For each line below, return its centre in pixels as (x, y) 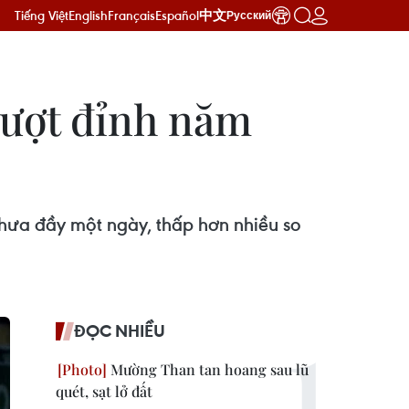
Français (131, 15)
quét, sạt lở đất (104, 391)
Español (177, 15)
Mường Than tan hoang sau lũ (208, 369)
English (88, 15)
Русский (249, 16)
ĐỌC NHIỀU (120, 330)
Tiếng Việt (42, 15)
